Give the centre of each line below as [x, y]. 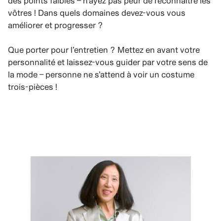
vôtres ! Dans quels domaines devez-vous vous [97, 13]
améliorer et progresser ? [55, 25]
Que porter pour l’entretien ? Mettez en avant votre [104, 50]
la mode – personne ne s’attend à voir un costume [101, 74]
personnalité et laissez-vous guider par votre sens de [108, 62]
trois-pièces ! [33, 87]
